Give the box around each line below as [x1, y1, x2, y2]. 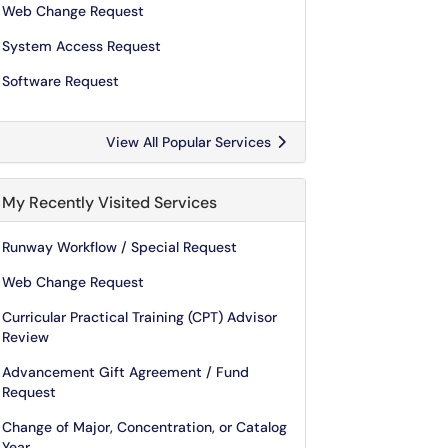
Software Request [2, 72, 119, 90]
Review [2, 328, 49, 346]
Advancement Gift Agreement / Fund [2, 363, 249, 381]
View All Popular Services [106, 133, 275, 151]
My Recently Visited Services [2, 192, 217, 213]
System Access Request [2, 37, 161, 55]
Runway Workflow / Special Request [2, 238, 237, 256]
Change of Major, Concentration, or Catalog [2, 418, 287, 436]
